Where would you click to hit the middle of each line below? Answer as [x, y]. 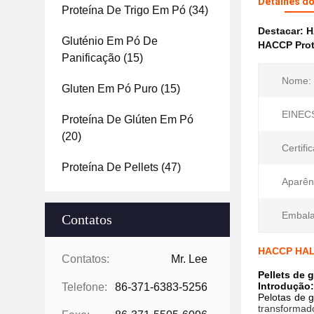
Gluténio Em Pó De [110, 41]
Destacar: [282, 31]
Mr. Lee [189, 259]
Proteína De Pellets [110, 167]
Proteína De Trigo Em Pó [124, 10]
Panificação [91, 58]
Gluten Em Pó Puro [110, 89]
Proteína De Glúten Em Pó [128, 120]
